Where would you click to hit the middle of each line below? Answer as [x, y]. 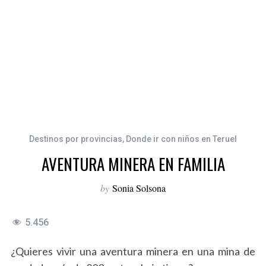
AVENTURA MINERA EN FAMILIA [133, 164]
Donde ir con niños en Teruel [181, 139]
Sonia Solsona [139, 188]
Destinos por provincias [76, 139]
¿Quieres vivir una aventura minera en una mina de [133, 251]
